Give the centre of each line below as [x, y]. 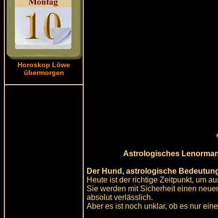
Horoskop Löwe [44, 65]
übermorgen [44, 73]
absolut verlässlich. [120, 197]
